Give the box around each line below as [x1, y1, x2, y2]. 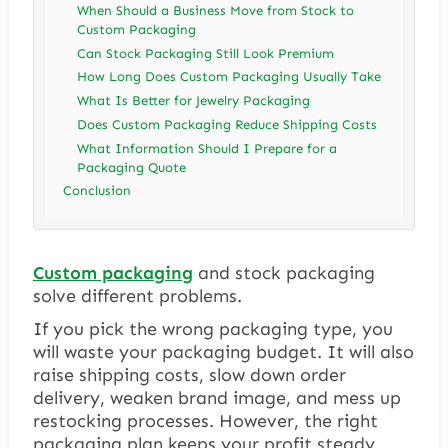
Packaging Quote [77, 159, 187, 175]
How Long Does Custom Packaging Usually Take [77, 69, 382, 85]
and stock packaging [192, 262, 375, 285]
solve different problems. [32, 285, 242, 308]
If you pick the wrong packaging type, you [32, 318, 393, 341]
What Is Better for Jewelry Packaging [77, 93, 311, 109]
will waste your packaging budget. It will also [32, 341, 414, 364]
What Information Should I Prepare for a [77, 140, 338, 156]
